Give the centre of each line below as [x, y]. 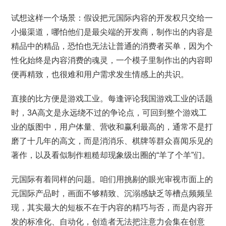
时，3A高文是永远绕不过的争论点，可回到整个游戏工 [109, 113]
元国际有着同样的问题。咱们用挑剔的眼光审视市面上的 [112, 179]
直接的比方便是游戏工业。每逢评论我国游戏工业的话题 [112, 99]
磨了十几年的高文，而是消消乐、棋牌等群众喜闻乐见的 [112, 141]
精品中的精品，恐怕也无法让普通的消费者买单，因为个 [112, 46]
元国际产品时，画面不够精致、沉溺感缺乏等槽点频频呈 [112, 193]
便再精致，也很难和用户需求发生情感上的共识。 [100, 74]
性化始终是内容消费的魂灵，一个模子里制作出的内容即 [112, 60]
